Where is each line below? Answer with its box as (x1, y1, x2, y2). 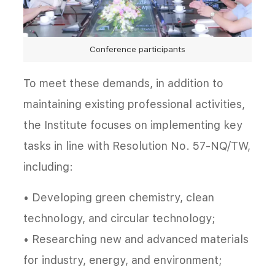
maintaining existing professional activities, (23, 98, 245, 111)
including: (23, 160, 73, 174)
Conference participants (90, 44, 185, 55)
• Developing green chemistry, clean (23, 191, 214, 204)
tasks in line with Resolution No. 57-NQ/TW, (23, 139, 250, 153)
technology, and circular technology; (23, 212, 215, 225)
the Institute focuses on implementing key (23, 118, 242, 132)
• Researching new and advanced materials (23, 233, 249, 246)
